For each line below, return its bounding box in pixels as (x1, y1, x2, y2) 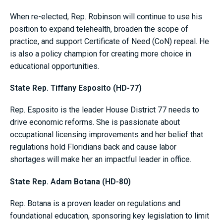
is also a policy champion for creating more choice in (10, 49, 191, 58)
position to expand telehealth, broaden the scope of (10, 24, 188, 34)
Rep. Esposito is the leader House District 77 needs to (10, 105, 199, 115)
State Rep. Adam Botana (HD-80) (10, 176, 135, 186)
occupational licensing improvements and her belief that (10, 130, 203, 140)
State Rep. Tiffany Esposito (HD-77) (10, 83, 142, 93)
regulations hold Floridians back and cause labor (10, 142, 176, 152)
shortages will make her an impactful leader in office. (10, 155, 193, 165)
